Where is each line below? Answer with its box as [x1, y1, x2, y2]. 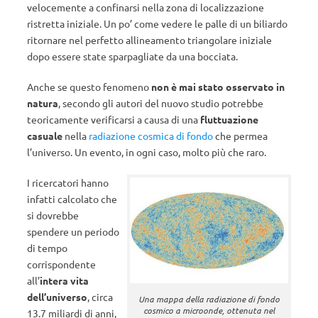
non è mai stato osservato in [151, 80, 285, 93]
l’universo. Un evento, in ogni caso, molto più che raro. [27, 146, 266, 158]
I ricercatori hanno [27, 176, 109, 189]
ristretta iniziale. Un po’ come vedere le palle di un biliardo [27, 17, 287, 30]
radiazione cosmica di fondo [89, 129, 213, 142]
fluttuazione [200, 113, 258, 126]
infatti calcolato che [27, 192, 117, 205]
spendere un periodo [27, 225, 119, 238]
